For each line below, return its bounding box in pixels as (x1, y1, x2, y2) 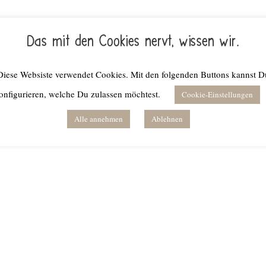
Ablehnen (151, 113, 183, 125)
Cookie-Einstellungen (182, 89, 253, 100)
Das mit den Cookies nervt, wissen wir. (26, 31, 240, 50)
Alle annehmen (74, 113, 123, 125)
